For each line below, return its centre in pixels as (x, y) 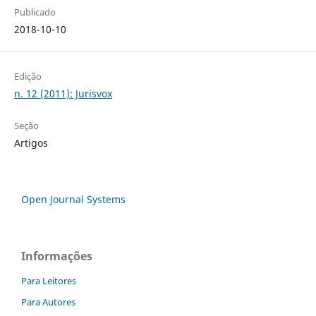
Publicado (35, 12)
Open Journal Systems (73, 200)
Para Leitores (49, 281)
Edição (28, 77)
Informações (57, 256)
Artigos (31, 143)
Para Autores (48, 302)
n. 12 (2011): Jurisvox (63, 94)
